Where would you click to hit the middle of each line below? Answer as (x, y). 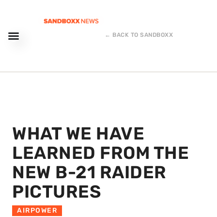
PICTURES (56, 192)
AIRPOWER (37, 210)
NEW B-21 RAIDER (89, 172)
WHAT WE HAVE (78, 133)
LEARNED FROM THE (101, 153)
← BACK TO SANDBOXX (139, 35)
